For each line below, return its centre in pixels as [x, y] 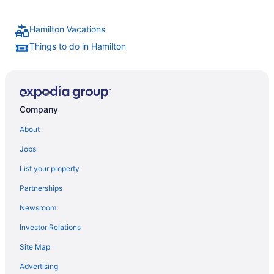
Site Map [35, 246]
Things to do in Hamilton [78, 46]
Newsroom [38, 207]
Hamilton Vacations [67, 29]
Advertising [39, 266]
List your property [50, 168]
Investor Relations [50, 227]
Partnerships [41, 188]
